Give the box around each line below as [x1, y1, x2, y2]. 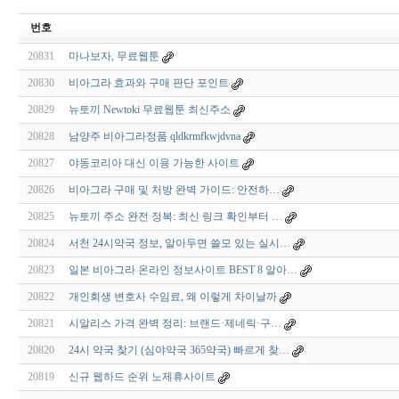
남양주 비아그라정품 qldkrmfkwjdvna [68, 130, 243, 143]
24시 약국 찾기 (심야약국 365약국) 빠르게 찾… [68, 344, 292, 357]
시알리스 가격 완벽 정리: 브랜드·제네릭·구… [68, 317, 284, 330]
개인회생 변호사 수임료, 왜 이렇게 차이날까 [68, 290, 280, 304]
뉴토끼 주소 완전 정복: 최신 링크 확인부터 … [68, 210, 285, 224]
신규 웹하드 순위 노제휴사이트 [68, 370, 218, 384]
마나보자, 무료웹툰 [68, 50, 162, 63]
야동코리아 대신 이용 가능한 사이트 [68, 157, 242, 170]
